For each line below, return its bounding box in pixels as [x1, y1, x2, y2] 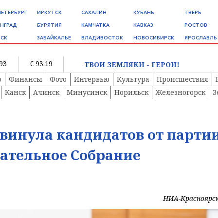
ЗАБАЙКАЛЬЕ [37, 35, 71, 41]
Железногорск [156, 88, 205, 97]
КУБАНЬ [133, 9, 154, 16]
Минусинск [67, 88, 107, 97]
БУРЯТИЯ [37, 22, 62, 28]
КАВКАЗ [133, 22, 153, 28]
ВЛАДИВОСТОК [81, 35, 123, 41]
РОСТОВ [184, 22, 207, 28]
